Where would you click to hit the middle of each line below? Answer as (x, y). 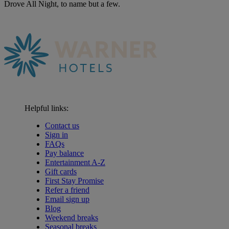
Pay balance (64, 153)
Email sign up (67, 199)
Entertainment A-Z (75, 162)
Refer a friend (67, 190)
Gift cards (61, 171)
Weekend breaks (72, 217)
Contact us (62, 125)
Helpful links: (47, 108)
